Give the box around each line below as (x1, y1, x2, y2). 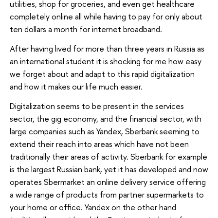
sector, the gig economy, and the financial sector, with (10, 112, 201, 124)
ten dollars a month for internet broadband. (10, 23, 162, 35)
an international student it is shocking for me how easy (10, 55, 201, 67)
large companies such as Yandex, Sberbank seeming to (10, 125, 200, 137)
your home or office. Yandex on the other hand (10, 201, 176, 213)
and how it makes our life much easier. (10, 81, 143, 92)
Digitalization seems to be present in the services (10, 100, 184, 111)
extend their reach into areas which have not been (10, 138, 189, 149)
